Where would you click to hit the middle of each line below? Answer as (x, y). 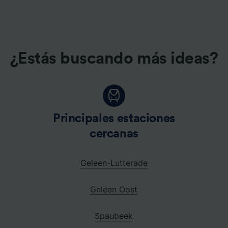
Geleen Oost (114, 189)
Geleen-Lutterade (114, 163)
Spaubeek (114, 216)
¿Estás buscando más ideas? (114, 58)
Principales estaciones (114, 118)
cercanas (114, 134)
